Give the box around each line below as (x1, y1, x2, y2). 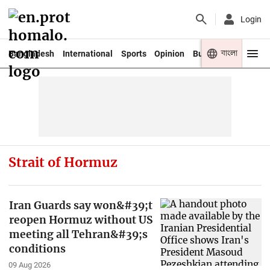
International (62, 48, 113, 58)
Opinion (154, 48, 185, 58)
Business (193, 48, 228, 58)
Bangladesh (8, 48, 54, 58)
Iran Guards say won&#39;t (8, 198, 152, 212)
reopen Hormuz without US (8, 213, 152, 227)
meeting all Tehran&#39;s (8, 227, 148, 241)
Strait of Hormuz (8, 154, 118, 171)
